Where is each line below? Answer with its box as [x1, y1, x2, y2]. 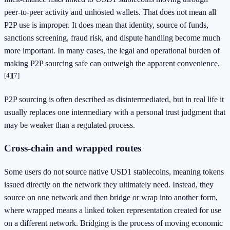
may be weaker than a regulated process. [4, 120, 135, 129]
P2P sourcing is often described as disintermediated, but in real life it [4, 94, 224, 104]
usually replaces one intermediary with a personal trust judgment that [4, 107, 225, 117]
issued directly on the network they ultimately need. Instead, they [4, 180, 214, 189]
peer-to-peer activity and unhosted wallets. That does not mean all [4, 8, 216, 17]
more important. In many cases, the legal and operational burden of [4, 46, 220, 55]
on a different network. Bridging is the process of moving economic [4, 219, 223, 228]
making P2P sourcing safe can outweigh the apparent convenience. [4, 59, 220, 68]
